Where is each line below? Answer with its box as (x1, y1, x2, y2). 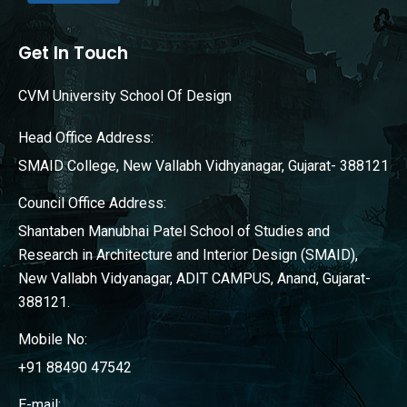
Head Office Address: (18, 128, 154, 146)
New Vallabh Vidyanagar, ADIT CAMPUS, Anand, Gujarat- (18, 269, 371, 287)
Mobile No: (18, 330, 87, 348)
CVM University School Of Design (18, 86, 232, 104)
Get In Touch (18, 40, 128, 65)
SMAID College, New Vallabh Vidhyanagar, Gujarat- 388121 (18, 156, 389, 174)
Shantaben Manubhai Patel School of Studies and (18, 222, 330, 240)
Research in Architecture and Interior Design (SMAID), (18, 245, 358, 263)
